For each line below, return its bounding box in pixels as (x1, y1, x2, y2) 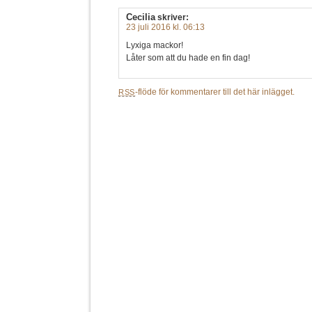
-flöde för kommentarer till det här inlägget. (135, 87, 295, 97)
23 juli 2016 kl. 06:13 (126, 22, 205, 32)
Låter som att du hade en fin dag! (126, 53, 250, 63)
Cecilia (126, 12, 155, 22)
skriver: (157, 13, 189, 22)
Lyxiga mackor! (126, 40, 183, 50)
